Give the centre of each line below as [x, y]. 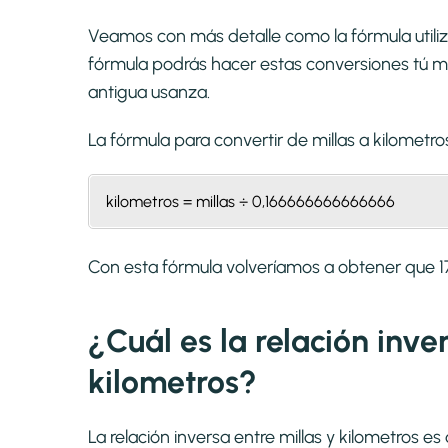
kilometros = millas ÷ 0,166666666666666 [250, 202]
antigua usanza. [149, 92]
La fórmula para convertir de [200, 140]
